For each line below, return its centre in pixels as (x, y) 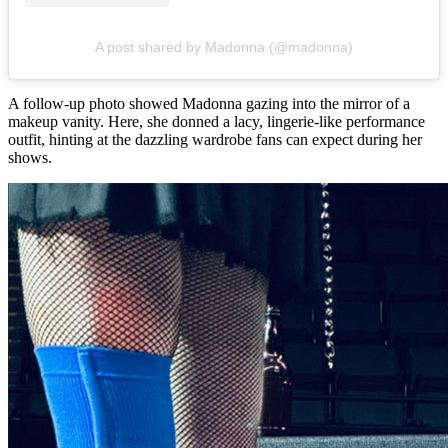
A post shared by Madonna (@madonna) (224, 47)
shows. (30, 158)
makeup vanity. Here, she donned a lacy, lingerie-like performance (216, 122)
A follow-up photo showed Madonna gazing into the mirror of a (209, 104)
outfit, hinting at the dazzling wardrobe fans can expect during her (215, 140)
